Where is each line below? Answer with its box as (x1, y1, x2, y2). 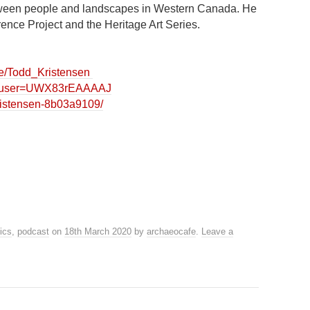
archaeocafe (147, 226, 196, 237)
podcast (17, 226, 49, 237)
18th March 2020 (64, 226, 131, 237)
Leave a (201, 226, 233, 237)
